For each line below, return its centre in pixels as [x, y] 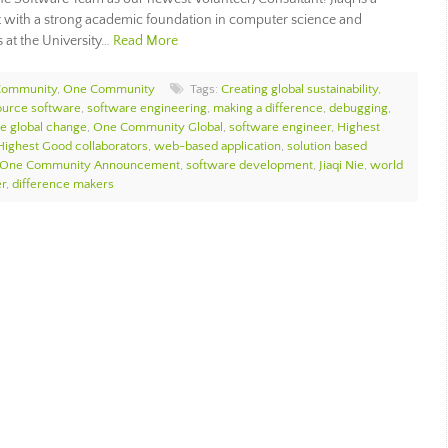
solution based [327, 146]
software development [249, 165]
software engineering [147, 108]
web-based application [217, 146]
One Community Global [158, 127]
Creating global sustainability [299, 89]
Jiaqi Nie [341, 165]
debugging [358, 108]
